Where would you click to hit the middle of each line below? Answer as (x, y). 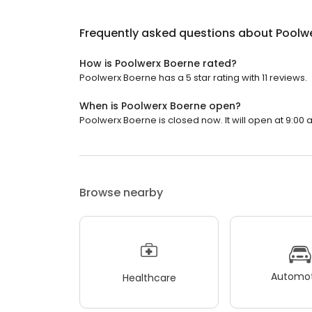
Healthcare (149, 278)
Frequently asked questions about (178, 33)
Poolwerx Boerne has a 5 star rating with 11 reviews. (193, 78)
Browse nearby (121, 193)
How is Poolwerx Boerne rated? (158, 63)
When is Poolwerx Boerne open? (160, 106)
